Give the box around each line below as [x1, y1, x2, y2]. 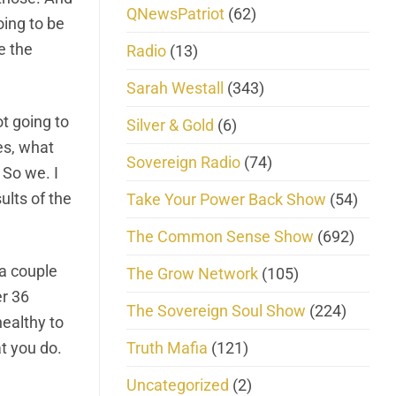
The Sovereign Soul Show [126, 301, 306, 320]
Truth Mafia [126, 338, 208, 357]
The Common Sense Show [126, 226, 314, 246]
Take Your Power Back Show [126, 189, 326, 209]
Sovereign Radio [126, 152, 240, 171]
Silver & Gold [126, 115, 214, 134]
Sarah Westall [126, 78, 224, 97]
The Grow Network [126, 263, 258, 283]
